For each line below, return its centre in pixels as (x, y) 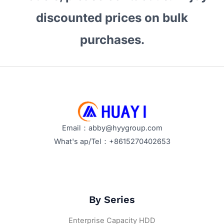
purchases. (112, 39)
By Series (112, 199)
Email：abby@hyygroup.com (112, 128)
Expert (21, 8)
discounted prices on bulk (112, 17)
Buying (22, 48)
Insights (23, 21)
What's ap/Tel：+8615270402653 (112, 142)
